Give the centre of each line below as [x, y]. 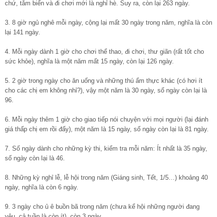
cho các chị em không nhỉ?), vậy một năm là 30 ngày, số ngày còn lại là [106, 91]
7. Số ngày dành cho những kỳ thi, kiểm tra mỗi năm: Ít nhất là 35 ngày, [106, 149]
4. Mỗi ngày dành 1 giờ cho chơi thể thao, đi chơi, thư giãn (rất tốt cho [104, 52]
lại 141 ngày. [23, 32]
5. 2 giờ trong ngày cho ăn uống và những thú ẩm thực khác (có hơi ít [104, 81]
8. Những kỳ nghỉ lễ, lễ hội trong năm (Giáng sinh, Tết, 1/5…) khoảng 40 [106, 178]
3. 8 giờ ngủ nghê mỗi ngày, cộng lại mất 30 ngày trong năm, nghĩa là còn [108, 23]
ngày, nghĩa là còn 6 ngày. [42, 187]
